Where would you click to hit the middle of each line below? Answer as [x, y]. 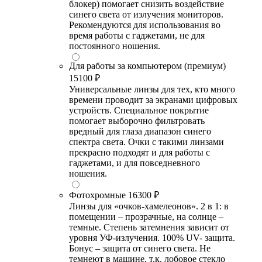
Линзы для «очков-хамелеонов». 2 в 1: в [149, 206]
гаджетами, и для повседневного [135, 163]
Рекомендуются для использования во [145, 25]
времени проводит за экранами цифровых [153, 99]
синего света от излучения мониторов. [146, 14]
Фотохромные [97, 195]
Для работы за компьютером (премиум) [147, 65]
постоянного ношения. [115, 46]
